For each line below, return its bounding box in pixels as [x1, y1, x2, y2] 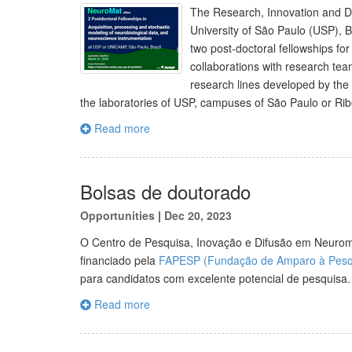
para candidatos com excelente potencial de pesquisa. [80, 270, 350, 286]
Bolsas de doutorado [80, 178, 251, 205]
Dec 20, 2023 [164, 207, 232, 223]
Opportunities [80, 207, 155, 223]
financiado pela [80, 252, 159, 268]
